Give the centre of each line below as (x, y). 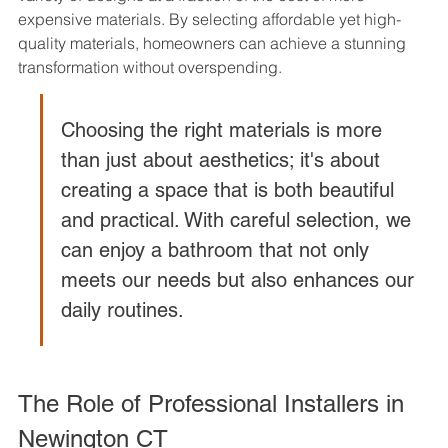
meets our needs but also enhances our (240, 280)
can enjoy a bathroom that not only (218, 250)
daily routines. (122, 310)
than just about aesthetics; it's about (223, 160)
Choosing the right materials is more (224, 130)
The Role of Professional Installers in (214, 404)
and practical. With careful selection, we (239, 220)
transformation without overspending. (150, 67)
